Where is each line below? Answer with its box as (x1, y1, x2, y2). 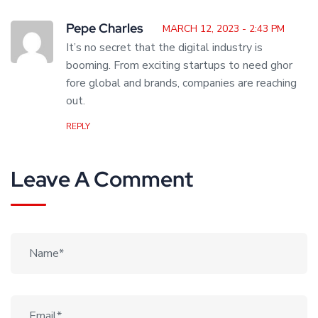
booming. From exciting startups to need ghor (66, 57, 292, 74)
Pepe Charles (66, 20, 143, 37)
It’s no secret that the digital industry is (66, 40, 263, 56)
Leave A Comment (11, 165, 197, 194)
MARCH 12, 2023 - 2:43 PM (163, 22, 285, 36)
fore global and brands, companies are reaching (66, 75, 297, 92)
